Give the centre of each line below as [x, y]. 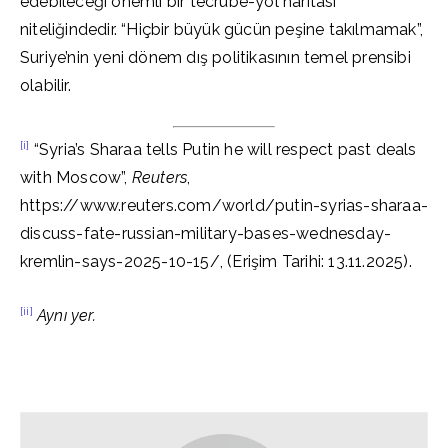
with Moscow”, [76, 177]
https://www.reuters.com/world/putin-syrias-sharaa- [224, 205]
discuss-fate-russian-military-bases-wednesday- [206, 233]
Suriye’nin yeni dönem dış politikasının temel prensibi [215, 57]
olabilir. [45, 85]
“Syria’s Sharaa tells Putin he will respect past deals [223, 149]
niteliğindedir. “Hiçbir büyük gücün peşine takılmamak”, [221, 29]
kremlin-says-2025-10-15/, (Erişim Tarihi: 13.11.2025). [216, 261]
